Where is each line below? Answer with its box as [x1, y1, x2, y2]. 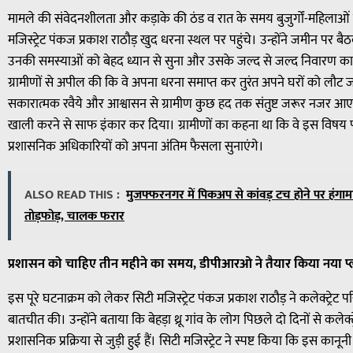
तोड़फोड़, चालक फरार [24, 206, 124, 228]
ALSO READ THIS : [24, 184, 120, 206]
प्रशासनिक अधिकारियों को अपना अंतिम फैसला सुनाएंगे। [8, 136, 264, 158]
